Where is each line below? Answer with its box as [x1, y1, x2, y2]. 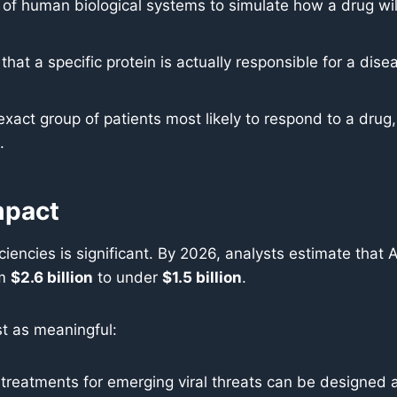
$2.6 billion [11, 269, 93, 286]
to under [93, 269, 162, 286]
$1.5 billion [162, 269, 242, 286]
